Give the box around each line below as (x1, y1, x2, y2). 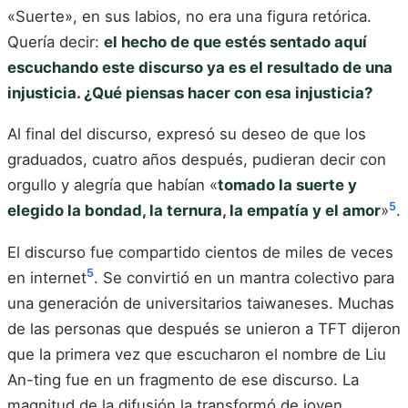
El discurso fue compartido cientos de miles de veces (7, 243, 393, 262)
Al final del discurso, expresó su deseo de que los (7, 125, 366, 144)
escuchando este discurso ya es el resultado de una (7, 57, 393, 76)
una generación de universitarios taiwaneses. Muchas (7, 294, 394, 313)
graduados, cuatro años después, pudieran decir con (7, 150, 386, 169)
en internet (7, 269, 87, 288)
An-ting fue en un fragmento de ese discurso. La (7, 371, 359, 390)
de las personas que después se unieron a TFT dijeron (7, 320, 401, 339)
